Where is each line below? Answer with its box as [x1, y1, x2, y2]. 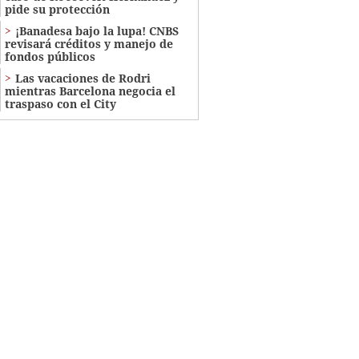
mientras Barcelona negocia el [4, 83, 175, 99]
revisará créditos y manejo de [4, 35, 173, 51]
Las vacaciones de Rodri [14, 70, 151, 86]
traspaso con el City [4, 95, 116, 111]
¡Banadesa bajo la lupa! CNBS [14, 22, 179, 38]
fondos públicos [4, 48, 95, 64]
